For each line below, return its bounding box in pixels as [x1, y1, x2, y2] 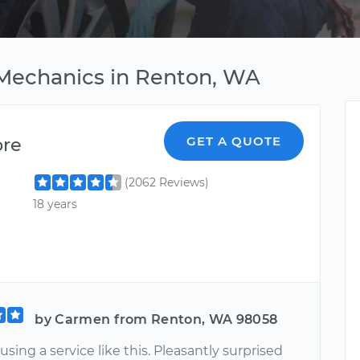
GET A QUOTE [186, 133, 282, 149]
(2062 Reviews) [125, 175, 210, 190]
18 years [33, 197, 78, 212]
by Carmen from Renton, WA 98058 [35, 311, 278, 327]
